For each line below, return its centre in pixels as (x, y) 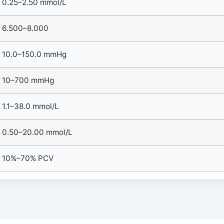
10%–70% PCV (28, 158)
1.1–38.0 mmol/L (30, 106)
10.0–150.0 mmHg (34, 54)
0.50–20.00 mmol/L (37, 132)
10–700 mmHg (28, 80)
